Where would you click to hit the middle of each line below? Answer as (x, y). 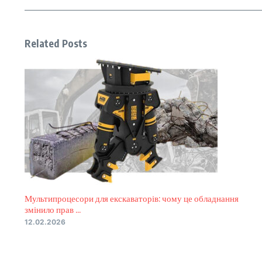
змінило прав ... (53, 209)
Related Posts (56, 43)
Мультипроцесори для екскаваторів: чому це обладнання (132, 198)
